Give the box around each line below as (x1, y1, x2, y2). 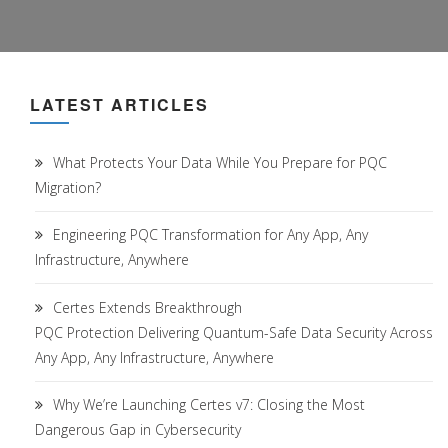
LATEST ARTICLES (30, 93, 209, 116)
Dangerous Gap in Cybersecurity (35, 420, 241, 440)
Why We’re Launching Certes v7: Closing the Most (53, 395, 365, 415)
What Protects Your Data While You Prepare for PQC (53, 153, 387, 172)
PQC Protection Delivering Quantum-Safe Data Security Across (35, 322, 433, 342)
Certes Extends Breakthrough (53, 297, 242, 317)
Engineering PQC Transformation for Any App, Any (53, 225, 368, 245)
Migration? (35, 178, 101, 197)
